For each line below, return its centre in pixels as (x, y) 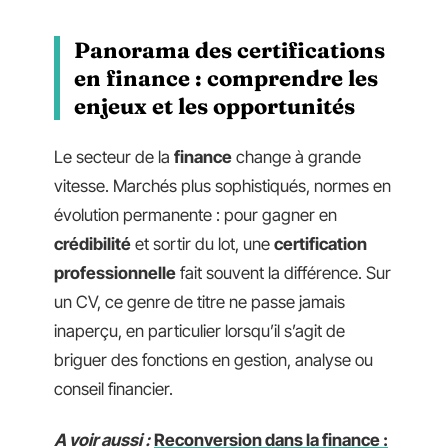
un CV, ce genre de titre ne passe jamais (199, 301)
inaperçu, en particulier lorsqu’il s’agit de (199, 330)
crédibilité (92, 243)
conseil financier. (113, 388)
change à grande (296, 156)
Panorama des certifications (229, 50)
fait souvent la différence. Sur (283, 272)
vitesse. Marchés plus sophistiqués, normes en (222, 185)
